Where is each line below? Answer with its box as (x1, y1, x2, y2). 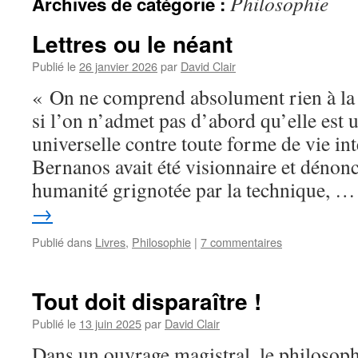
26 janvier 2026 (79, 58, 157, 74)
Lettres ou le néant (32, 27, 233, 60)
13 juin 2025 (79, 315, 141, 332)
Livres (95, 233, 125, 250)
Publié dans (32, 233, 92, 250)
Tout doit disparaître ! (32, 284, 261, 317)
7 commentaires (201, 233, 282, 250)
